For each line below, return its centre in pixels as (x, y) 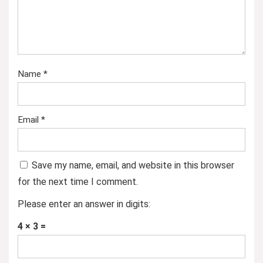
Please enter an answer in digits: (84, 204)
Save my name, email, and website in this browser (133, 165)
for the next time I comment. (78, 182)
